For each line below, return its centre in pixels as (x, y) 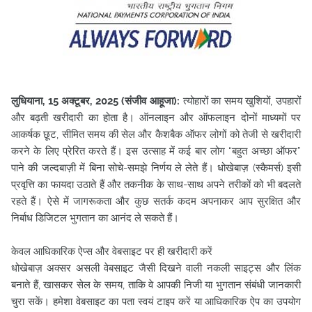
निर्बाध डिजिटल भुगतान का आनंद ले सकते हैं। (95, 218)
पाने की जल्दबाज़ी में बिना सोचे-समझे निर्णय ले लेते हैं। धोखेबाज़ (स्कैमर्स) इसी (156, 168)
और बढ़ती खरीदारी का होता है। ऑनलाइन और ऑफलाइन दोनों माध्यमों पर (156, 118)
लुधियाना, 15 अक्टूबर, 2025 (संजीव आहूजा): (95, 101)
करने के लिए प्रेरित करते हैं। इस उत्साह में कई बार (111, 151)
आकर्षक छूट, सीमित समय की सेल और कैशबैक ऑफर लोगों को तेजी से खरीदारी (156, 134)
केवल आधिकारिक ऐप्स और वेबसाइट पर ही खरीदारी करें (112, 251)
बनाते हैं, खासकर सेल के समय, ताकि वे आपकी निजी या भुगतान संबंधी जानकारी (156, 285)
